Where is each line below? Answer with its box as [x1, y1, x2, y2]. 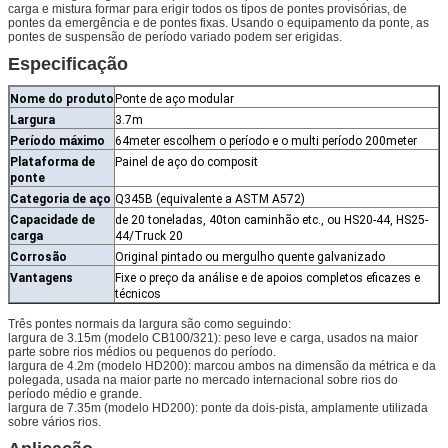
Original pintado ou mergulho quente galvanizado [115, 249, 385, 264]
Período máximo [10, 133, 105, 148]
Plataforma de [10, 154, 95, 169]
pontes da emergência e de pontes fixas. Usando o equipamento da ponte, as [8, 15, 429, 30]
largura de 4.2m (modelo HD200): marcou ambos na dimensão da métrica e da [8, 358, 436, 373]
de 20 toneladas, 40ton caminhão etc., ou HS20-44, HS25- [115, 212, 428, 227]
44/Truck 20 [115, 228, 183, 243]
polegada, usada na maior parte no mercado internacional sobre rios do [8, 372, 398, 387]
